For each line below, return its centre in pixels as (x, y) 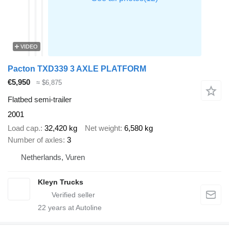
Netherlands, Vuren (53, 157)
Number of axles (35, 140)
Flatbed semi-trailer (40, 100)
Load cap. (24, 128)
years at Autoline (74, 207)
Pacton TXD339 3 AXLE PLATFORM (77, 68)
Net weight (102, 128)
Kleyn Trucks (61, 182)
